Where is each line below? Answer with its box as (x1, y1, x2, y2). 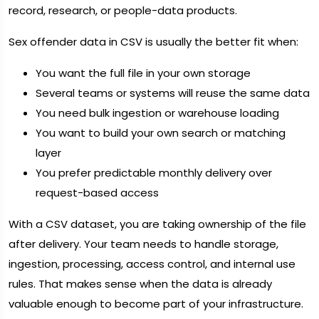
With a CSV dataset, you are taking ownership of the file (9, 216, 306, 231)
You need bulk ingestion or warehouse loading (35, 105, 279, 120)
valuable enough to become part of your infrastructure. (9, 296, 303, 311)
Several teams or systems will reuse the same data (35, 85, 310, 100)
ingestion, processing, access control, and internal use (9, 256, 296, 271)
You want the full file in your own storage (35, 65, 251, 80)
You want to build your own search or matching (35, 125, 286, 140)
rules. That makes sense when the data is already (9, 276, 272, 291)
